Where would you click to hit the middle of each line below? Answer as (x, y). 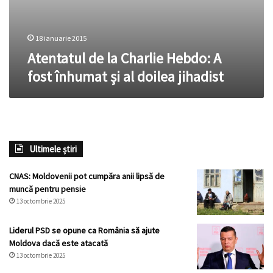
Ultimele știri (53, 149)
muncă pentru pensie (48, 189)
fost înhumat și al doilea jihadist (126, 77)
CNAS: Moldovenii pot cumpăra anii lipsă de (87, 176)
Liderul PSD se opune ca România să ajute (84, 231)
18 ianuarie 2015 (61, 38)
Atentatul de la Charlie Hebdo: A (124, 58)
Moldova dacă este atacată (58, 243)
